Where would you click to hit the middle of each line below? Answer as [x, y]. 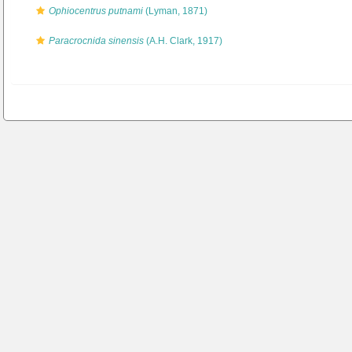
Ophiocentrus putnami [96, 11]
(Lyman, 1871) [175, 11]
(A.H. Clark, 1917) [183, 41]
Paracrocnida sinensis [96, 41]
